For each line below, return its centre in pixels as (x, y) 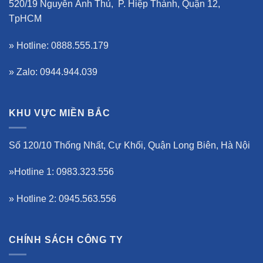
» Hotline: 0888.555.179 (59, 45)
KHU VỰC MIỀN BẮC (60, 113)
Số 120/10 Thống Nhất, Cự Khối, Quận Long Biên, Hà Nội (129, 145)
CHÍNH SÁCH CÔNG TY (66, 240)
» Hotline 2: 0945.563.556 (63, 199)
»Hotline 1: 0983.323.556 (61, 172)
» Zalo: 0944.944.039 (53, 72)
